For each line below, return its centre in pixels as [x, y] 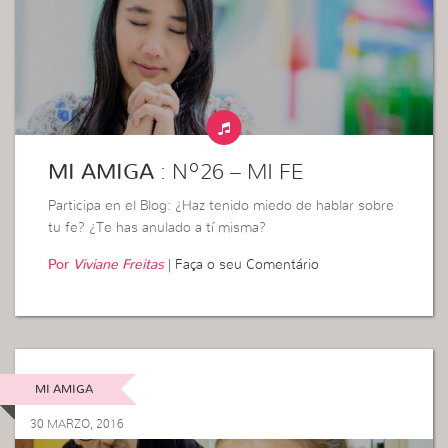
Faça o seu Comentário [247, 265]
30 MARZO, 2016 [77, 423]
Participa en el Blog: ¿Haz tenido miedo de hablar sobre [221, 206]
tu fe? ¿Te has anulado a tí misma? [157, 228]
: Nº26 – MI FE [232, 172]
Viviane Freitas [119, 265]
